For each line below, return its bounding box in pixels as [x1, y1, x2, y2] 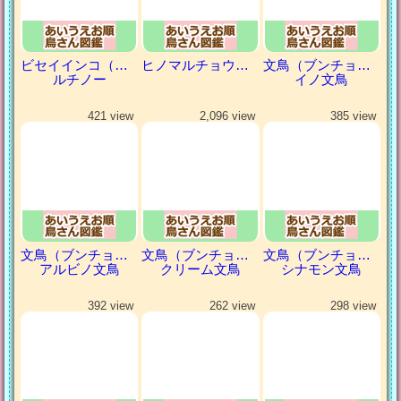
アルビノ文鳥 [38, 260, 120, 277]
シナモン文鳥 [281, 260, 363, 277]
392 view [88, 298, 134, 312]
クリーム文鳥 [159, 260, 241, 277]
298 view [329, 298, 376, 312]
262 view [209, 298, 255, 312]
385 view [329, 109, 376, 124]
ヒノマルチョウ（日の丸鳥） [235, 57, 250, 73]
